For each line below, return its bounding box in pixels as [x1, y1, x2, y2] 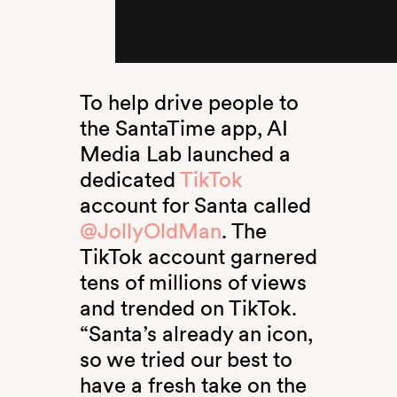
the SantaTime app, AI [79, 115, 288, 142]
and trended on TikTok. [79, 295, 297, 322]
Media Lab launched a [79, 141, 291, 167]
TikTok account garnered [79, 244, 317, 270]
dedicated [79, 167, 180, 193]
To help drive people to [79, 90, 299, 116]
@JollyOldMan [79, 218, 222, 245]
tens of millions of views [79, 269, 307, 296]
